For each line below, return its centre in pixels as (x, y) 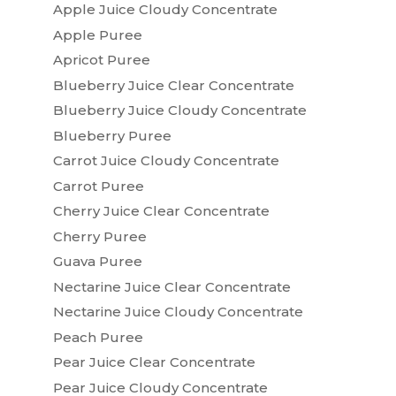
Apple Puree (97, 34)
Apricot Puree (101, 60)
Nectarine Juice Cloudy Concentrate (178, 312)
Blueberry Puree (112, 135)
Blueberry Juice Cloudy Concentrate (179, 110)
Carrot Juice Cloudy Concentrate (166, 160)
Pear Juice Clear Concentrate (154, 362)
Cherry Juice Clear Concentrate (161, 211)
